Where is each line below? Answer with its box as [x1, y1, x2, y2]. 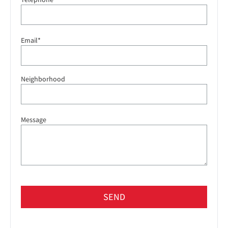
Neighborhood [21, 74, 65, 83]
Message [21, 115, 46, 124]
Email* [21, 35, 41, 45]
